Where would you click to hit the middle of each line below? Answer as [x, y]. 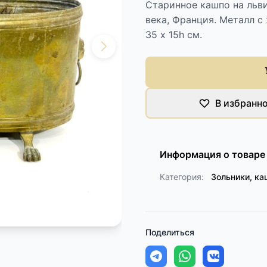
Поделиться [170, 232]
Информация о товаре [212, 154]
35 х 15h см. [174, 35]
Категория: [182, 177]
